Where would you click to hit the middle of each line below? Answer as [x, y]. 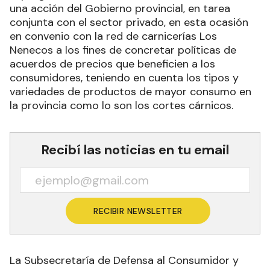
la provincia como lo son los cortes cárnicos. [121, 105]
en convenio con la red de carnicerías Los [113, 36]
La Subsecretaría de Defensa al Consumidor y [124, 260]
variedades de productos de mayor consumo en [130, 91]
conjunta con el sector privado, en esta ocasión [129, 22]
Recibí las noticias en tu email [135, 149]
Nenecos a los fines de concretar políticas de [123, 50]
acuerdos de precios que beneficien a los [112, 64]
